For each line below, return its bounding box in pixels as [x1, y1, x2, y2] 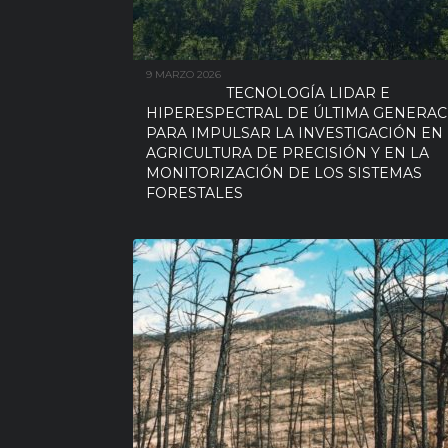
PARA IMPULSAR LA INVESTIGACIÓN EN [146, 124, 443, 142]
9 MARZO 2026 [146, 68, 221, 81]
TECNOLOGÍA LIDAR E [226, 84, 390, 102]
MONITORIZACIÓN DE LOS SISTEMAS [146, 164, 422, 182]
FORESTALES [146, 184, 243, 202]
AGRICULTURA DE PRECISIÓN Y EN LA [146, 144, 429, 162]
